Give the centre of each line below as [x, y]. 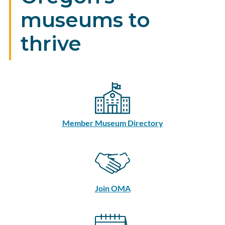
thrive [51, 43]
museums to [85, 20]
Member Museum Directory [113, 123]
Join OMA [113, 188]
